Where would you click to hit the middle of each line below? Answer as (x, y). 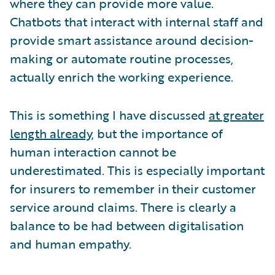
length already (51, 133)
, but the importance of (157, 133)
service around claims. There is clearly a (123, 207)
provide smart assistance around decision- (132, 40)
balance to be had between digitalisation (127, 225)
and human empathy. (71, 243)
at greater (236, 114)
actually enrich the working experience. (122, 76)
